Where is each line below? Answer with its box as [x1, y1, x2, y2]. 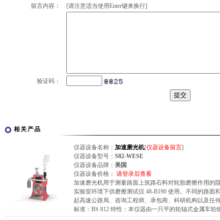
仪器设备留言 [146, 144, 182, 151]
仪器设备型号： [74, 153, 115, 160]
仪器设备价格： [74, 170, 115, 177]
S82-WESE [115, 153, 143, 160]
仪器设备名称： [74, 144, 115, 151]
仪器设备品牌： [74, 162, 115, 168]
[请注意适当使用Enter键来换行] [66, 2, 147, 9]
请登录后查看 [116, 170, 152, 177]
